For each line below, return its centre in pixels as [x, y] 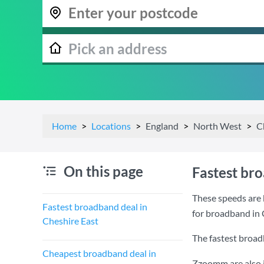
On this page [103, 171]
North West [217, 126]
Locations [111, 126]
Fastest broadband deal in [95, 207]
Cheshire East [70, 221]
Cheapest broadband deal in [99, 253]
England [162, 126]
